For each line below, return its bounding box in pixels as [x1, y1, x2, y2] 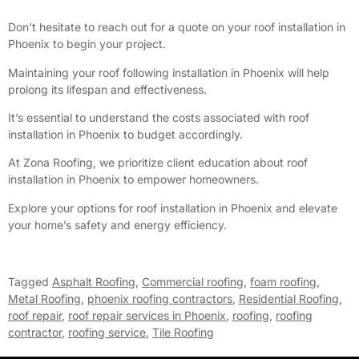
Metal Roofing [8, 291, 81, 305]
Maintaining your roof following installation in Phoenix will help [8, 65, 329, 79]
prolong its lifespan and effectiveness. [8, 82, 207, 96]
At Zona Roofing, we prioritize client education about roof [8, 155, 308, 170]
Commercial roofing [142, 274, 244, 288]
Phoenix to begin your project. [8, 37, 166, 51]
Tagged [8, 274, 52, 288]
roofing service [68, 325, 146, 339]
